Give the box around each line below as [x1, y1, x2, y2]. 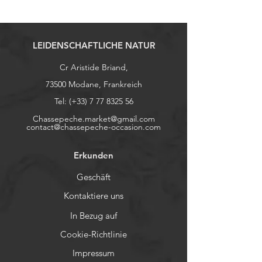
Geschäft [77, 171, 111, 182]
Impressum [73, 247, 115, 258]
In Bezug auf [70, 210, 117, 221]
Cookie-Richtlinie [60, 229, 127, 240]
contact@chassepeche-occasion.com [26, 122, 161, 132]
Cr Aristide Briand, [59, 62, 128, 73]
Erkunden [74, 150, 113, 161]
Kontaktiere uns [64, 190, 123, 201]
